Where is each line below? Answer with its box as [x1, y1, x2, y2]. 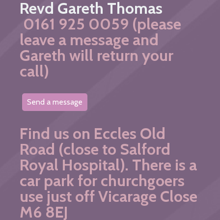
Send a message [27, 97, 82, 107]
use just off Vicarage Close [20, 186, 197, 206]
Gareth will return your [20, 45, 173, 65]
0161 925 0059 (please [20, 14, 181, 33]
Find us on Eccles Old [20, 123, 165, 143]
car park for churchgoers [20, 170, 185, 190]
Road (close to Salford [20, 139, 170, 159]
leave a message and [20, 29, 159, 49]
